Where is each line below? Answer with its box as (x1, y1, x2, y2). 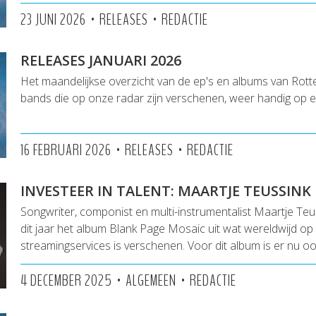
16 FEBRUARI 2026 (20, 140, 111, 161)
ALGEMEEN (126, 270, 176, 291)
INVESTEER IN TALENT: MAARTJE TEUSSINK (20, 181, 311, 200)
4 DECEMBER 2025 (20, 270, 112, 291)
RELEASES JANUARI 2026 (20, 51, 181, 70)
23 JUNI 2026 (20, 9, 86, 30)
